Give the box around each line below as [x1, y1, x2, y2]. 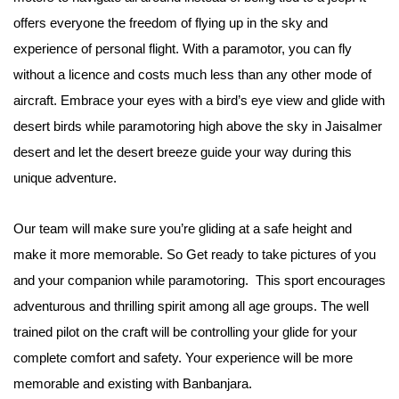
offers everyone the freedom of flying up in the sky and [13, 14, 328, 30]
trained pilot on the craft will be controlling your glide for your [13, 323, 357, 339]
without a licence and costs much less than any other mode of [13, 66, 371, 82]
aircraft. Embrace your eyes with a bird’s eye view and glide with [13, 92, 385, 108]
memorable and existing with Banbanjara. [13, 375, 256, 391]
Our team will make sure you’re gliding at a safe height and [13, 220, 352, 236]
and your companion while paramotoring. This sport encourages [13, 272, 386, 288]
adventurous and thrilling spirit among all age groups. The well [13, 297, 369, 313]
